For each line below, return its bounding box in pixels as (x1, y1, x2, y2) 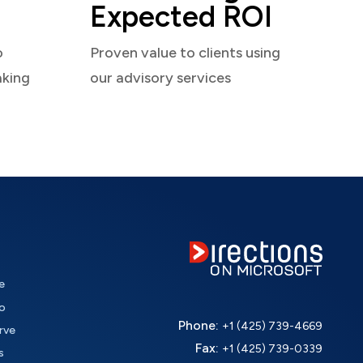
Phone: (177, 317, 222, 333)
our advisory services (90, 69, 231, 88)
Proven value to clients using (90, 44, 280, 62)
